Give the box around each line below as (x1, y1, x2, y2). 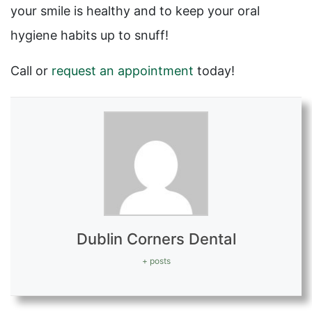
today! (194, 63, 235, 79)
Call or (10, 63, 52, 79)
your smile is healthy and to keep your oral (10, 3, 260, 19)
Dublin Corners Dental (76, 230, 236, 249)
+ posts (141, 256, 171, 267)
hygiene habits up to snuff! (10, 28, 169, 43)
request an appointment (52, 63, 194, 79)
